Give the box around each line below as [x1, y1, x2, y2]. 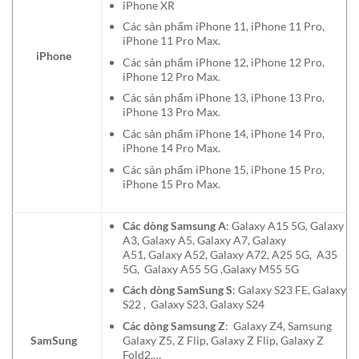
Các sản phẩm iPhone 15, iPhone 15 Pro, [122, 162, 325, 176]
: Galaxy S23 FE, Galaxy [232, 283, 346, 297]
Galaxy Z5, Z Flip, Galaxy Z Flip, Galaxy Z [122, 333, 324, 347]
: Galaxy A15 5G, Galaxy [225, 218, 344, 232]
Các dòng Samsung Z [122, 318, 225, 333]
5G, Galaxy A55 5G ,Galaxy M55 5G [122, 261, 299, 276]
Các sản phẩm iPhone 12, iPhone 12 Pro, [122, 54, 325, 69]
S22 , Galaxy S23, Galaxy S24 [122, 297, 264, 312]
